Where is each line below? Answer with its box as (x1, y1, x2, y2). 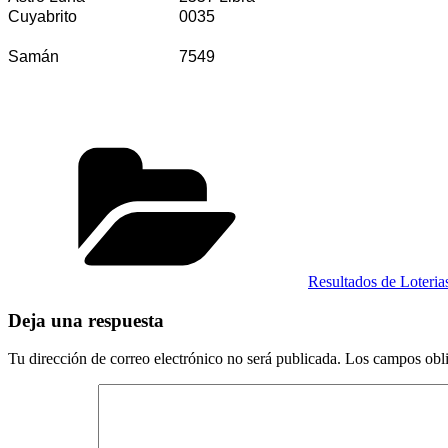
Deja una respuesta (8, 309, 164, 331)
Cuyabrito (8, 7, 77, 25)
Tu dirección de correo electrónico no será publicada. (8, 350, 341, 368)
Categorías (307, 135, 374, 153)
